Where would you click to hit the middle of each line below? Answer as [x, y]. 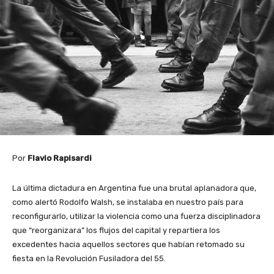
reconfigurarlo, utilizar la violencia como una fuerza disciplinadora [136, 216]
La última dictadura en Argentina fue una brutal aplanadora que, [134, 188]
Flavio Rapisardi [60, 158]
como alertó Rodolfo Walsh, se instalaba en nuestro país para [128, 202]
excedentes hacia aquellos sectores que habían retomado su [128, 244]
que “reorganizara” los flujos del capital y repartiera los [116, 230]
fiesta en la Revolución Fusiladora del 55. [89, 258]
